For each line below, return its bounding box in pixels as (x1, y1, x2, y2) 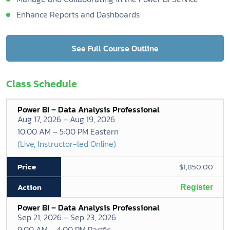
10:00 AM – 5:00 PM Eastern (17, 125, 119, 138)
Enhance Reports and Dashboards (16, 8, 140, 21)
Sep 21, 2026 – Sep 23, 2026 (17, 211, 116, 223)
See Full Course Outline (71, 42, 159, 54)
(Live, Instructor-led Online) (17, 138, 116, 150)
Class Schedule (6, 76, 77, 91)
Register (180, 183, 213, 191)
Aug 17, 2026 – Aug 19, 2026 (17, 113, 115, 125)
